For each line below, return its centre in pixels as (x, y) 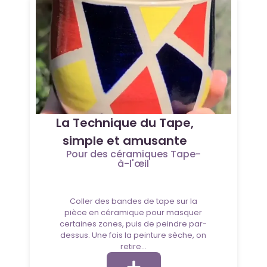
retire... (133, 247)
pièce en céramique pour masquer (133, 213)
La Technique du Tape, (125, 123)
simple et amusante (125, 141)
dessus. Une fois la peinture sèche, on (133, 235)
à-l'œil (133, 164)
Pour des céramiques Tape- (133, 154)
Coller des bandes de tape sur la (133, 201)
